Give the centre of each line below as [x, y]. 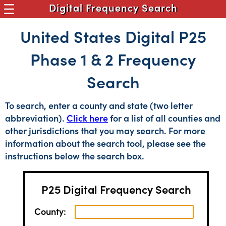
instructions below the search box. [75, 156]
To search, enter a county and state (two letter [99, 105]
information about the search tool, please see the [105, 143]
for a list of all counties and [164, 118]
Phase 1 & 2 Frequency [113, 59]
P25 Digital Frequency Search [116, 189]
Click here [87, 118]
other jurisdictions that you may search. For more [105, 130]
